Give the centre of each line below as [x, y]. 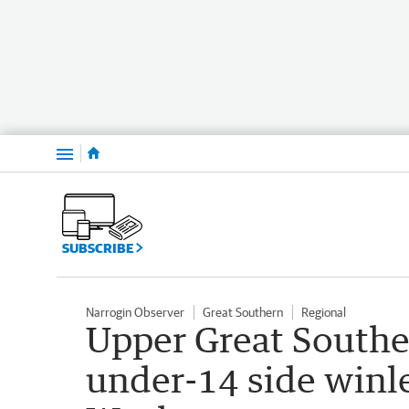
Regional [324, 312]
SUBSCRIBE [99, 247]
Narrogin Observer [135, 312]
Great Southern [243, 312]
